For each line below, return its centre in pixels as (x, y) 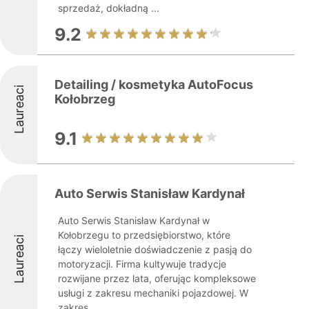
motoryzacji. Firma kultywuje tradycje (142, 264)
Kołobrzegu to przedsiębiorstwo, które (144, 235)
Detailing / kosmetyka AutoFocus (154, 84)
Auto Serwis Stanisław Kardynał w (134, 220)
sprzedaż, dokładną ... (109, 8)
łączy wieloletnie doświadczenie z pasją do (155, 249)
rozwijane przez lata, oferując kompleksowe (157, 278)
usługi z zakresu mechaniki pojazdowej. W (153, 293)
